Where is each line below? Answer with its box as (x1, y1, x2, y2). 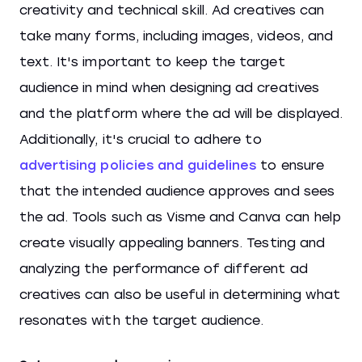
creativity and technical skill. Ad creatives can (19, 2, 324, 18)
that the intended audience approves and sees (19, 183, 335, 199)
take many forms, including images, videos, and (19, 28, 333, 44)
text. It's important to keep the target (19, 54, 285, 69)
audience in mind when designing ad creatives (19, 80, 319, 95)
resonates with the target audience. (19, 313, 264, 328)
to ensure (256, 158, 324, 173)
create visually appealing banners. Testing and (19, 235, 325, 250)
